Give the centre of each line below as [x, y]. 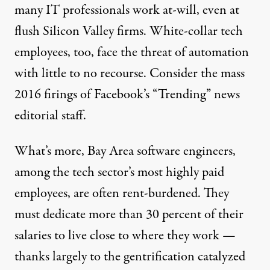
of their [222, 215]
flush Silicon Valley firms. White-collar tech [129, 31]
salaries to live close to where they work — [125, 236]
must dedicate [52, 215]
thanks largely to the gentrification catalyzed [130, 257]
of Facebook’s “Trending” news [159, 95]
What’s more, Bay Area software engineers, [125, 151]
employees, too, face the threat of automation [132, 52]
